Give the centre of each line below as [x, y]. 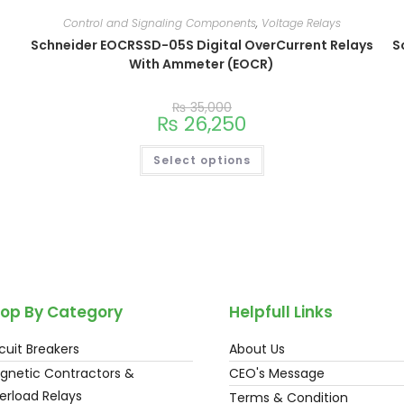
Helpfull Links [281, 312]
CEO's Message [277, 373]
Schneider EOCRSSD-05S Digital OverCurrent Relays [202, 46]
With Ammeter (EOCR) [202, 64]
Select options [202, 161]
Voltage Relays [301, 23]
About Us [257, 349]
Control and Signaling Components [159, 23]
